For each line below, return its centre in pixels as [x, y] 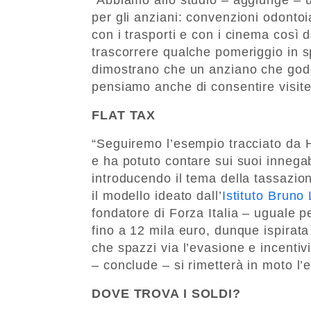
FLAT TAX [124, 115]
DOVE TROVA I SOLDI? [167, 293]
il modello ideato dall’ [157, 195]
